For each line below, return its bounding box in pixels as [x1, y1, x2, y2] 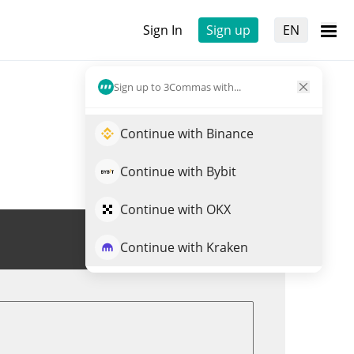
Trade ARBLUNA [147, 231, 242, 248]
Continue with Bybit [120, 163, 236, 180]
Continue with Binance [120, 125, 254, 142]
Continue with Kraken [120, 239, 248, 256]
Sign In [143, 21, 183, 39]
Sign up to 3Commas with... [114, 79, 241, 94]
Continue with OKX [120, 201, 231, 218]
